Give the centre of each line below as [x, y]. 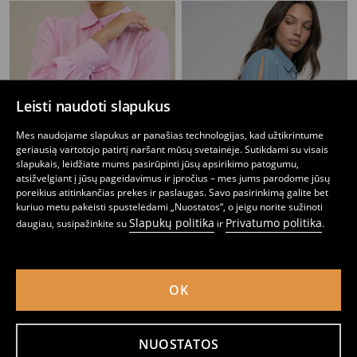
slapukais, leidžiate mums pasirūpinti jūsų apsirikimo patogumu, [157, 164]
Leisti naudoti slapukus [93, 106]
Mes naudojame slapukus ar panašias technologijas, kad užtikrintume [170, 135]
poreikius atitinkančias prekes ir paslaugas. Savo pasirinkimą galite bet [172, 192]
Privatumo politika [274, 223]
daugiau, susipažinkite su [73, 224]
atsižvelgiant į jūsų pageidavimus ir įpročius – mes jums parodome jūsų [173, 178]
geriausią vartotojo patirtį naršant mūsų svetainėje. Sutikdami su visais [172, 149]
